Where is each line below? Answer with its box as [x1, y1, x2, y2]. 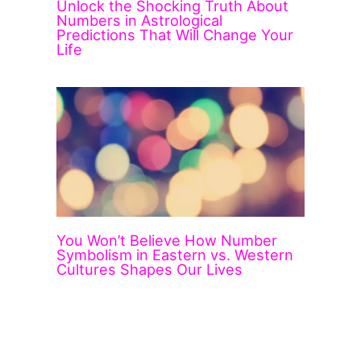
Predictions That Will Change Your [56, 25, 294, 44]
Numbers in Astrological [56, 10, 223, 29]
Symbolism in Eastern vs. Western [56, 245, 294, 263]
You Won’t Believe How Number [56, 230, 278, 249]
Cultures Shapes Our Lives [56, 259, 243, 278]
